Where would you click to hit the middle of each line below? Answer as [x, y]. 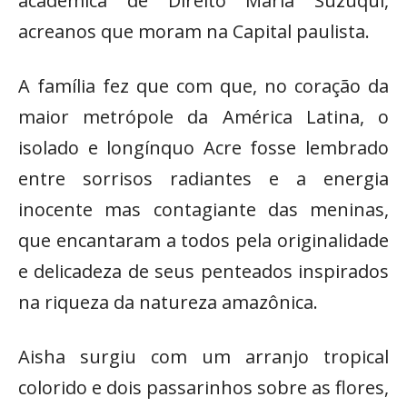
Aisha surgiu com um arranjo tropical [203, 356]
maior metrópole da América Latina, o [203, 116]
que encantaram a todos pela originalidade [203, 240]
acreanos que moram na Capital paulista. [194, 31]
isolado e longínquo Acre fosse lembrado [203, 147]
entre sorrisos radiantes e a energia [203, 178]
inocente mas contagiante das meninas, [203, 209]
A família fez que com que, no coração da [203, 85]
